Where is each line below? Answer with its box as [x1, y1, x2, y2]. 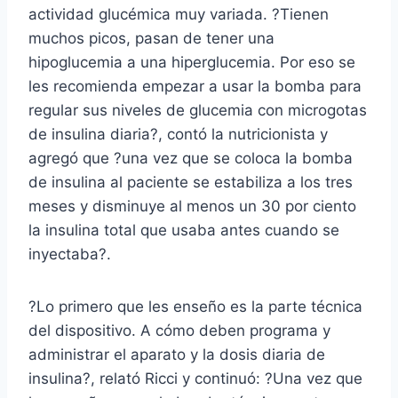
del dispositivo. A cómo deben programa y [28, 321, 330, 339]
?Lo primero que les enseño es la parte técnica [28, 297, 362, 315]
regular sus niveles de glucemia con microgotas [28, 100, 367, 119]
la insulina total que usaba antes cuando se [28, 220, 339, 239]
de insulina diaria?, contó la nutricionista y [28, 124, 328, 143]
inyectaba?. [28, 244, 111, 263]
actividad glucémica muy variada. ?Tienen [28, 4, 329, 23]
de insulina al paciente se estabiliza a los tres [28, 172, 353, 191]
